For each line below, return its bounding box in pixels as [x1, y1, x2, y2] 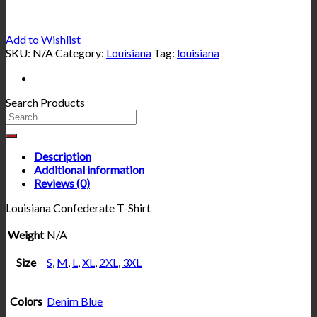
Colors [9, 294, 42, 308]
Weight [8, 227, 44, 241]
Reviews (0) [34, 175, 90, 190]
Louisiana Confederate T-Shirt [6, 200, 151, 214]
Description [34, 149, 91, 163]
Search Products [6, 95, 85, 109]
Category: [55, 45, 106, 59]
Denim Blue [47, 294, 103, 308]
